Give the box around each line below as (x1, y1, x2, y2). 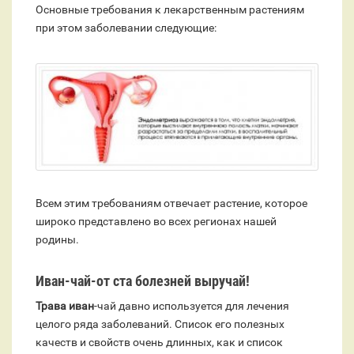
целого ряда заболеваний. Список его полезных (36, 317, 284, 330)
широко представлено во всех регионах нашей (36, 214, 277, 228)
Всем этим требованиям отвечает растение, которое (36, 196, 307, 209)
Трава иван (36, 299, 94, 312)
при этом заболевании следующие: (36, 21, 217, 35)
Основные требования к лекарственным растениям (36, 3, 304, 17)
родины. (36, 232, 79, 246)
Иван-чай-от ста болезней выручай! (36, 272, 250, 289)
